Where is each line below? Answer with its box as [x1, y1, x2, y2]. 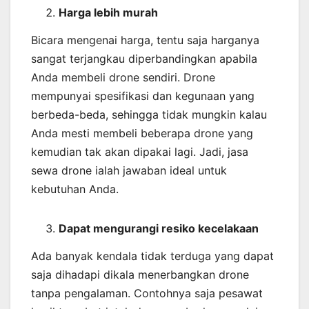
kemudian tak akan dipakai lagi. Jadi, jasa [31, 144, 248, 159]
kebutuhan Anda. [31, 181, 119, 196]
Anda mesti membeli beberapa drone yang [31, 126, 253, 140]
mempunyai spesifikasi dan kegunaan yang [31, 88, 255, 103]
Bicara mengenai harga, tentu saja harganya [31, 32, 259, 47]
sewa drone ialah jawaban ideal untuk [31, 163, 227, 177]
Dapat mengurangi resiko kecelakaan [59, 221, 259, 235]
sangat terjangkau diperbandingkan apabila [31, 51, 257, 66]
